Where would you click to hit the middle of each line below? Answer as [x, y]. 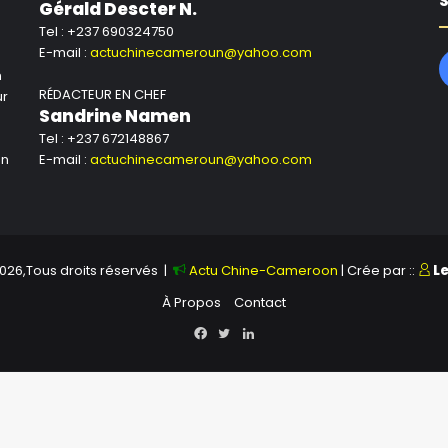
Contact [260, 303]
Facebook [239, 334]
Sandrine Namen [114, 116]
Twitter [251, 334]
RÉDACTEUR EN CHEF [102, 95]
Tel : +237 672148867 [103, 139]
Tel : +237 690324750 [106, 32]
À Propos [191, 303]
